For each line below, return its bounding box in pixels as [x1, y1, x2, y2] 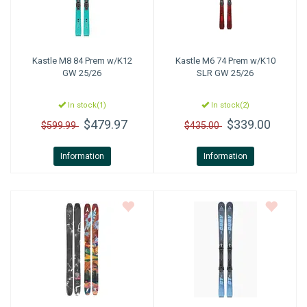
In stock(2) [208, 101, 249, 110]
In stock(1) [65, 101, 106, 110]
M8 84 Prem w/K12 [56, 56, 132, 66]
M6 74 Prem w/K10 [199, 56, 275, 66]
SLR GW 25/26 [197, 68, 254, 78]
